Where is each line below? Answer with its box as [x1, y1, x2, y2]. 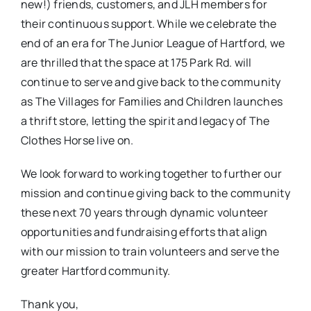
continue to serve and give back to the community [20, 74, 281, 90]
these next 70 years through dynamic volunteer [20, 205, 268, 221]
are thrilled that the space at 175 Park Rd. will [20, 55, 252, 71]
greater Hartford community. [20, 263, 171, 279]
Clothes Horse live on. [20, 133, 134, 149]
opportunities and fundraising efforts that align [20, 224, 268, 240]
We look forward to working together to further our [20, 166, 282, 182]
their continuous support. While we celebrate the [20, 16, 277, 32]
